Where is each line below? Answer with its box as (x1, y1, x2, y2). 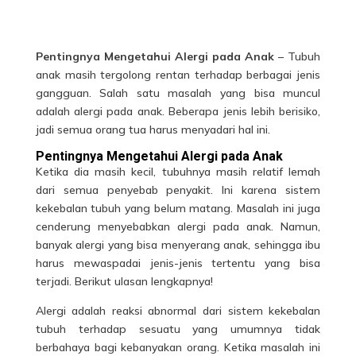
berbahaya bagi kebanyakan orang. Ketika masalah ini (35, 339, 321, 354)
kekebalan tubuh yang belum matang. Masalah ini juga (35, 200, 321, 215)
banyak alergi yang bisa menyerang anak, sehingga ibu (35, 237, 321, 252)
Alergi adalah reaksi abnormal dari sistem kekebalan (35, 303, 321, 318)
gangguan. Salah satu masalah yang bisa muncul (35, 85, 321, 100)
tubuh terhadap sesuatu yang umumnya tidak (35, 321, 321, 336)
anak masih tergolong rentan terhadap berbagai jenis (35, 67, 321, 82)
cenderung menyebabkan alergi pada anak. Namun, (35, 219, 321, 234)
